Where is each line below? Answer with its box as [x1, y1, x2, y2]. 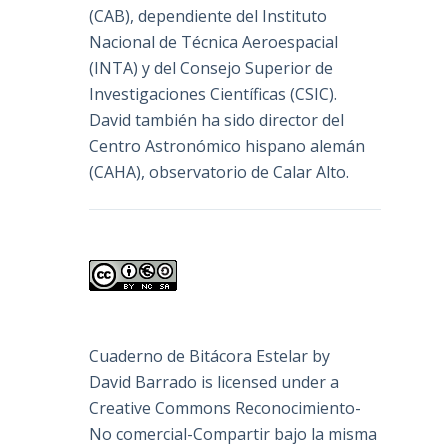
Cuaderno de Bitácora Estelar [89, 345, 309, 368]
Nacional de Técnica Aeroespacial [89, 31, 339, 54]
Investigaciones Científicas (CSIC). [89, 83, 338, 106]
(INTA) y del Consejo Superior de [89, 57, 334, 80]
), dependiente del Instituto [125, 5, 328, 28]
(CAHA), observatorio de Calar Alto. [89, 161, 350, 184]
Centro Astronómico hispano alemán [89, 135, 366, 158]
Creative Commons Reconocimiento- [89, 397, 362, 420]
